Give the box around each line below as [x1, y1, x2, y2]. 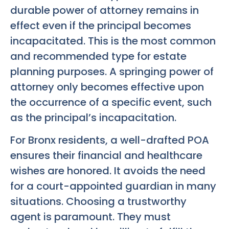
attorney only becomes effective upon [10, 79, 204, 94]
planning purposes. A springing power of [10, 64, 214, 79]
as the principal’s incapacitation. [10, 110, 176, 125]
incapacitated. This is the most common [10, 33, 216, 48]
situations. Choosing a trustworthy [10, 194, 187, 209]
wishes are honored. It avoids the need [10, 163, 205, 178]
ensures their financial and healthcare [10, 148, 202, 163]
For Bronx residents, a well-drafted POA [10, 132, 209, 147]
